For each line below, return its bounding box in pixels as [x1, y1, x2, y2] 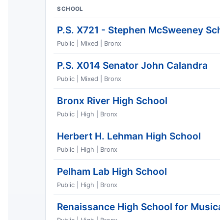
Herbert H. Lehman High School [57, 130, 201, 142]
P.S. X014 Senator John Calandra [57, 59, 208, 72]
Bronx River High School [57, 95, 168, 107]
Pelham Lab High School [57, 165, 167, 178]
